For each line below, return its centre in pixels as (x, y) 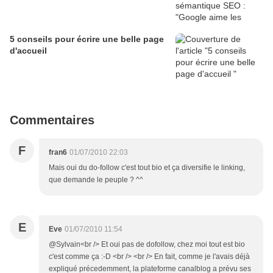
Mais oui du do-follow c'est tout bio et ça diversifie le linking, (147, 168)
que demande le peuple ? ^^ (96, 180)
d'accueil (28, 51)
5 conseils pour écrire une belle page (87, 39)
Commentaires (52, 120)
